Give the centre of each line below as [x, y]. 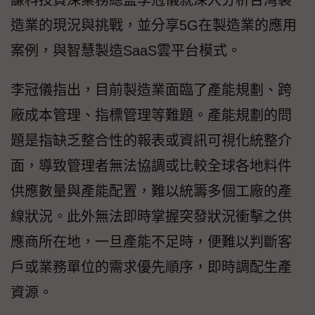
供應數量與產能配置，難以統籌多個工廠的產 [151, 192]
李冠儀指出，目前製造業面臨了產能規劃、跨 [151, 90]
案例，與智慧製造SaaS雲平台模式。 [126, 51]
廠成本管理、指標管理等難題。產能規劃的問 [151, 116]
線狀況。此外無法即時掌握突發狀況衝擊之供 [151, 217]
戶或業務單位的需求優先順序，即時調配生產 [151, 268]
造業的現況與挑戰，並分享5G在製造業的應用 [154, 26]
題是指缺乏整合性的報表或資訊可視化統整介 [151, 141]
